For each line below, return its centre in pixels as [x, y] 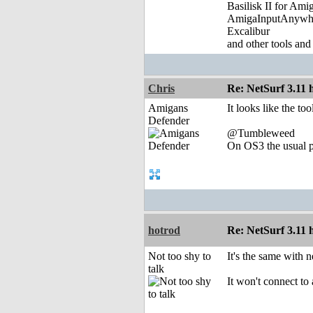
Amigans [168, 108]
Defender [169, 121]
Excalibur [248, 31]
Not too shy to [180, 256]
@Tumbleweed [261, 133]
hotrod [164, 231]
